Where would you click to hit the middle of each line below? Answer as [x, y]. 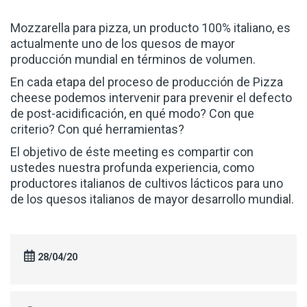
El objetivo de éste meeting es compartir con [132, 151]
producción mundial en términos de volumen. [133, 59]
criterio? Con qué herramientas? [97, 129]
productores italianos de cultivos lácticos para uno [147, 183]
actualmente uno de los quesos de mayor [123, 43]
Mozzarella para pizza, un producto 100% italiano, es [150, 27]
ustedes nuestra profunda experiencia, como [132, 167]
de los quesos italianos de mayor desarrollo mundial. [152, 199]
